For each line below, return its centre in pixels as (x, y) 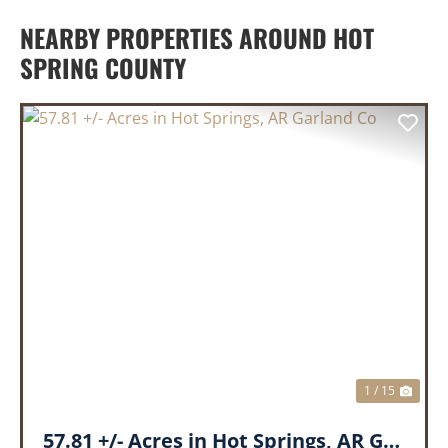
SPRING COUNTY (103, 68)
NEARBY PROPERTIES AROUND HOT (197, 38)
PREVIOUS (99, 273)
